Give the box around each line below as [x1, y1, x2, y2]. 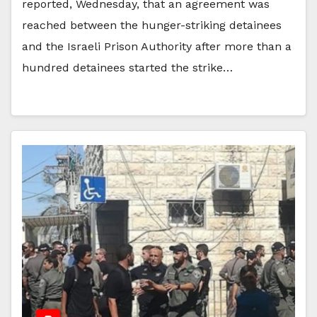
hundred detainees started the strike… [22, 60, 233, 74]
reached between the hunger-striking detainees [22, 18, 282, 32]
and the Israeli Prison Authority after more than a [22, 39, 292, 53]
